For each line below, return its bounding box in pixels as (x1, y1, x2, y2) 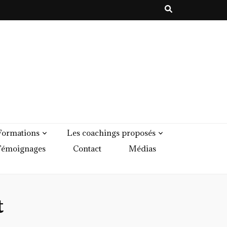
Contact (72, 143, 101, 154)
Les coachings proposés (66, 128, 156, 138)
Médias (128, 143, 156, 154)
